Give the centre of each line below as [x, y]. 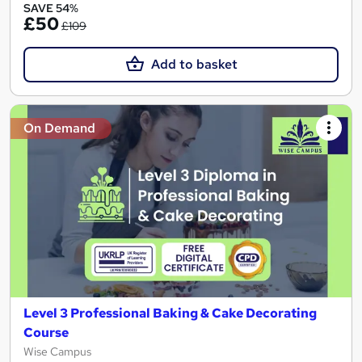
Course [46, 333]
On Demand [59, 128]
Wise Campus [57, 352]
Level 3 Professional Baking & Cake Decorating [170, 314]
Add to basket [194, 65]
